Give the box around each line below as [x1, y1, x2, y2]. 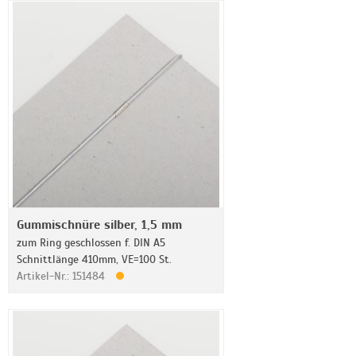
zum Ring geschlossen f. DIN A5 [17, 236, 165, 250]
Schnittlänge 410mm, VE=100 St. [17, 253, 172, 266]
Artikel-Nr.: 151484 [17, 269, 108, 283]
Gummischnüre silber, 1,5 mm [17, 217, 182, 233]
